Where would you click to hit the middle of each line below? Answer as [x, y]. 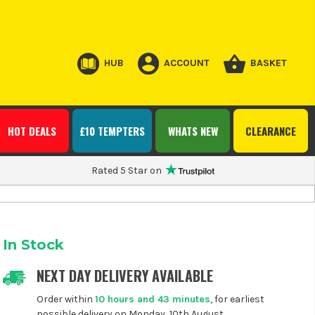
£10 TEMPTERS [112, 130]
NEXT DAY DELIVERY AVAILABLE [125, 276]
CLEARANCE [271, 130]
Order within [65, 300]
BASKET [268, 63]
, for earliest [237, 300]
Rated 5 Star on [127, 170]
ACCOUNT [187, 63]
